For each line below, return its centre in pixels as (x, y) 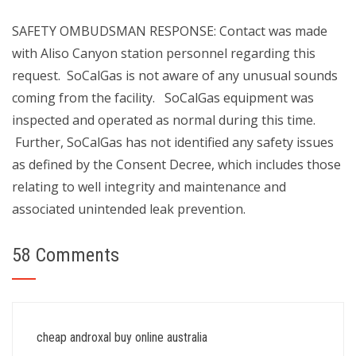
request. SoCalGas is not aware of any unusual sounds (175, 75)
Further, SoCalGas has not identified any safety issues (173, 142)
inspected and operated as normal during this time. (164, 120)
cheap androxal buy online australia (122, 337)
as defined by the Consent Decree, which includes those (176, 164)
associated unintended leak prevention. (129, 209)
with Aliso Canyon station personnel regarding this (164, 53)
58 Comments (66, 255)
